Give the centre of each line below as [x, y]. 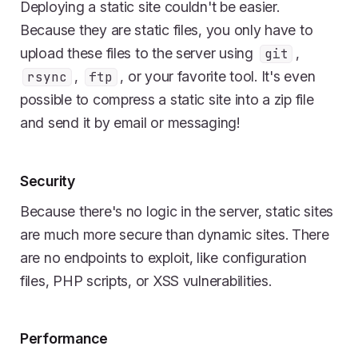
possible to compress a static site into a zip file [167, 99]
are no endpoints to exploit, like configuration [163, 257]
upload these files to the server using [139, 53]
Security [48, 181]
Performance [64, 339]
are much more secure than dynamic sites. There [175, 234]
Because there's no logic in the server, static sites [177, 211]
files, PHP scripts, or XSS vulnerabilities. [146, 280]
